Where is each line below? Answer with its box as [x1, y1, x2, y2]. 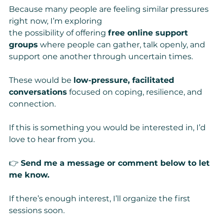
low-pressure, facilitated [74, 75, 177, 85]
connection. [9, 99, 56, 109]
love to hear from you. [9, 135, 95, 145]
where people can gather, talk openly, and [38, 40, 207, 50]
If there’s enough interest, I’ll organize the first [9, 194, 192, 204]
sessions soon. [9, 206, 65, 216]
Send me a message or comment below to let [21, 158, 212, 168]
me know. [9, 170, 49, 180]
